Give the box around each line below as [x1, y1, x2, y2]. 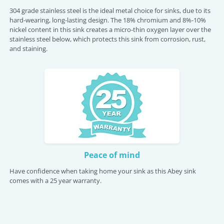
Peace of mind [84, 149, 140, 160]
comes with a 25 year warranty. [9, 176, 101, 185]
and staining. [9, 44, 47, 53]
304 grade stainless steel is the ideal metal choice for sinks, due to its [9, 6, 210, 15]
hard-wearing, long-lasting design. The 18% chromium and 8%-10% [9, 15, 206, 24]
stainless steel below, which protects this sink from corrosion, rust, [9, 34, 205, 43]
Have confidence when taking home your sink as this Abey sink [9, 166, 196, 175]
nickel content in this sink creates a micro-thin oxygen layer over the [9, 25, 211, 34]
